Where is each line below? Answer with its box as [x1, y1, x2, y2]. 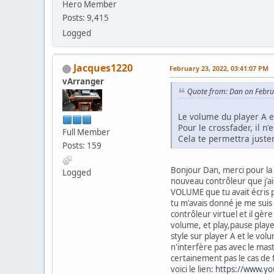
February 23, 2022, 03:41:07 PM [169, 64, 268, 73]
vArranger [62, 76, 104, 87]
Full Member [62, 127, 110, 138]
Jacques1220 [73, 61, 133, 75]
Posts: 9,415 [62, 12, 109, 24]
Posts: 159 [62, 140, 102, 152]
